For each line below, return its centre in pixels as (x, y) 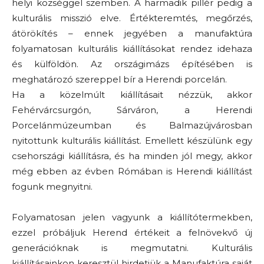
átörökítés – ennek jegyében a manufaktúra (132, 33)
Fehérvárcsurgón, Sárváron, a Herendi (132, 110)
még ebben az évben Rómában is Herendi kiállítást (132, 171)
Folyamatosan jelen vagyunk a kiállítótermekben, (132, 217)
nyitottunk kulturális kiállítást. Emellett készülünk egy (132, 140)
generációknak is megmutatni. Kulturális (132, 247)
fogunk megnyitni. (52, 186)
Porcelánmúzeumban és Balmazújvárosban (132, 125)
